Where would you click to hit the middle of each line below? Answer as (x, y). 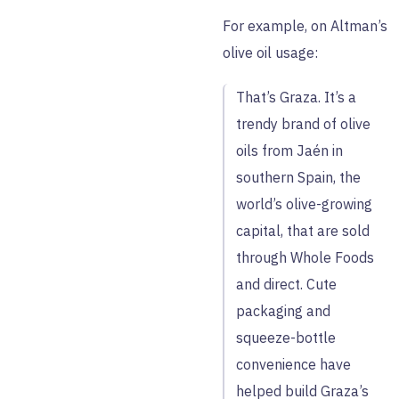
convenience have (293, 364)
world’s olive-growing (304, 204)
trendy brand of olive (303, 124)
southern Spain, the (298, 177)
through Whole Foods (305, 257)
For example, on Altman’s (305, 26)
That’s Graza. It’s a (296, 97)
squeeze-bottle (286, 338)
